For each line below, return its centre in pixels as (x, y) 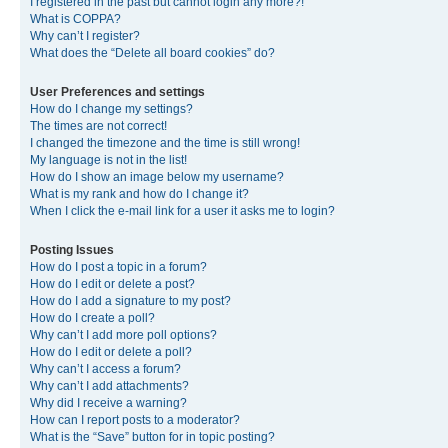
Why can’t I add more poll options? (123, 335)
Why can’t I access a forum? (105, 369)
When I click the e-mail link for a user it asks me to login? (182, 211)
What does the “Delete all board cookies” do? (152, 53)
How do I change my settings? (111, 109)
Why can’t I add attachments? (109, 386)
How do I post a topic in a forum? (118, 267)
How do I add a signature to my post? (130, 301)
